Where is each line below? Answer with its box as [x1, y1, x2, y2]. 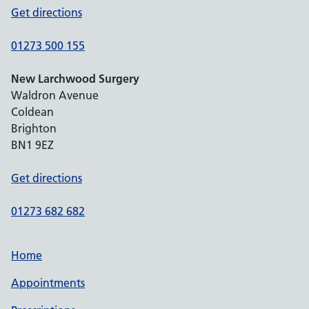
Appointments [11, 276, 85, 290]
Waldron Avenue [11, 88, 99, 102]
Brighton [11, 121, 57, 135]
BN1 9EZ [11, 138, 54, 152]
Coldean [11, 105, 54, 119]
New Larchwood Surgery [11, 72, 139, 86]
